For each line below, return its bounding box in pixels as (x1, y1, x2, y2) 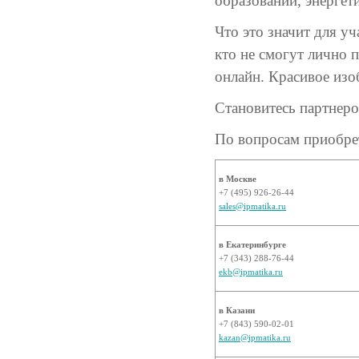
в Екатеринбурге (219, 240, 286, 249)
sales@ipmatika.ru (219, 201, 286, 211)
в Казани (219, 305, 255, 315)
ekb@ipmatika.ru (219, 267, 283, 276)
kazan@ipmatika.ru (219, 333, 291, 342)
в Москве (219, 174, 256, 184)
